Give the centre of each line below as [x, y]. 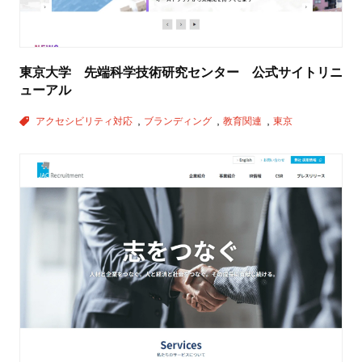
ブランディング [179, 121]
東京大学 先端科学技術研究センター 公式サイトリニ [181, 72]
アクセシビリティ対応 [85, 121]
